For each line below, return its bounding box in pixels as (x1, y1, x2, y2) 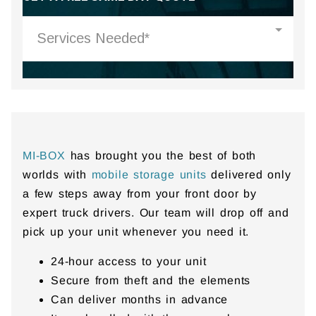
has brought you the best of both (65, 150, 257, 162)
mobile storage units (91, 169, 207, 181)
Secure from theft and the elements (51, 274, 255, 286)
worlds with (23, 169, 92, 181)
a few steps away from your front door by (23, 188, 257, 200)
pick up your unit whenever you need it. (23, 226, 254, 238)
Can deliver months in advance (51, 293, 233, 305)
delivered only (206, 169, 291, 181)
